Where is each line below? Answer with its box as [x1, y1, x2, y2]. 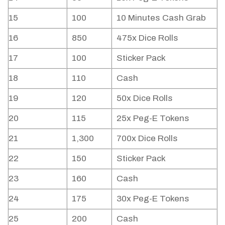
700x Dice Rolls [116, 134, 178, 144]
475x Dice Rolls [116, 33, 178, 43]
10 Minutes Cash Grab [116, 13, 206, 23]
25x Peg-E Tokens [116, 114, 189, 124]
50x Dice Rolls [116, 93, 173, 103]
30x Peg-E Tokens [116, 194, 189, 204]
